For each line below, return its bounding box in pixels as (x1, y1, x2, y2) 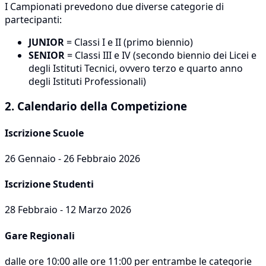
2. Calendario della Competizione (5, 99, 187, 114)
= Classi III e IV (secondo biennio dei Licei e (65, 48, 256, 62)
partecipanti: (5, 12, 62, 26)
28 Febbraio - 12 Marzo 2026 (5, 203, 131, 217)
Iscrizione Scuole (5, 126, 84, 140)
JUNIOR (28, 35, 64, 49)
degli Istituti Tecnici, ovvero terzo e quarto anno (28, 61, 243, 75)
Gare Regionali (5, 229, 75, 242)
